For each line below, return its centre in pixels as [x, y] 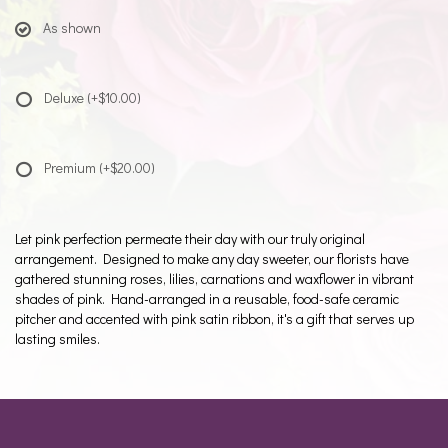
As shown [72, 27]
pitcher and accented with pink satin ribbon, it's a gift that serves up [214, 318]
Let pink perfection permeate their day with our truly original [190, 238]
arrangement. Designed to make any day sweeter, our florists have [212, 258]
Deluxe [65, 97]
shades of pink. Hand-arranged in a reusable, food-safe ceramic [207, 298]
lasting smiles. [57, 338]
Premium [71, 167]
